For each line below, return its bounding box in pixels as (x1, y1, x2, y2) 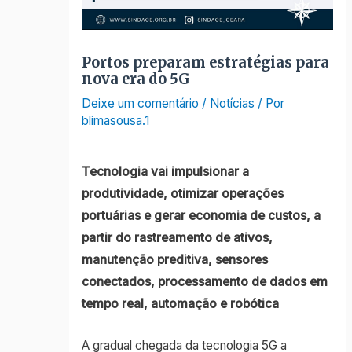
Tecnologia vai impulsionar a (81, 163, 249, 179)
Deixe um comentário (81, 95, 199, 111)
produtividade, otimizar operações (81, 185, 284, 201)
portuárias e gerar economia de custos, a (81, 207, 321, 223)
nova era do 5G (81, 69, 190, 88)
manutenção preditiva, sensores (81, 251, 268, 267)
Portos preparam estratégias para (81, 53, 329, 71)
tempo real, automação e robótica (81, 295, 279, 311)
